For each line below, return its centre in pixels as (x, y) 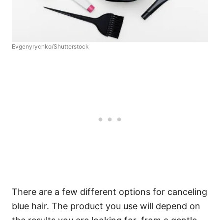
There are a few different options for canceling (110, 192)
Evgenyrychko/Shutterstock (50, 46)
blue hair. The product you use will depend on (106, 206)
